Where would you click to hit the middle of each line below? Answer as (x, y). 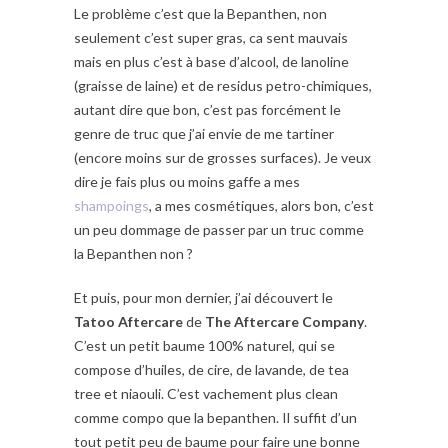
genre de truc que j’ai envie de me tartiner (204, 134)
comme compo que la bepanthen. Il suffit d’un (215, 418)
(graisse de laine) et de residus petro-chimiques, (223, 86)
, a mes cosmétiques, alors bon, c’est (261, 206)
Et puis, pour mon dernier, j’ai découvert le (203, 298)
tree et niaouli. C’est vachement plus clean (206, 394)
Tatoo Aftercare (128, 322)
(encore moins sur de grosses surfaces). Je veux (222, 158)
